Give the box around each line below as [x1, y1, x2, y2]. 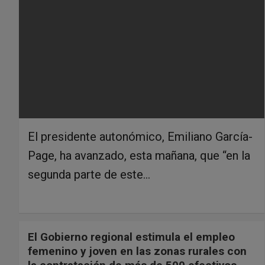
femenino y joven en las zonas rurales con [28, 244, 247, 258]
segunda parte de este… [28, 167, 150, 182]
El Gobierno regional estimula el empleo [28, 230, 235, 244]
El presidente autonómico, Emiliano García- [28, 129, 253, 144]
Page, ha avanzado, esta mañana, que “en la [28, 148, 250, 163]
